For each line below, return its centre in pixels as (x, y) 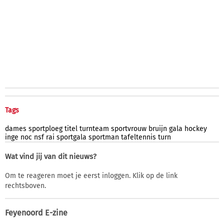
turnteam (94, 128)
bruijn (158, 128)
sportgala (71, 137)
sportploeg (45, 128)
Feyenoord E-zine (36, 212)
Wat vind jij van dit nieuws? (51, 156)
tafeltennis (138, 137)
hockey (196, 128)
